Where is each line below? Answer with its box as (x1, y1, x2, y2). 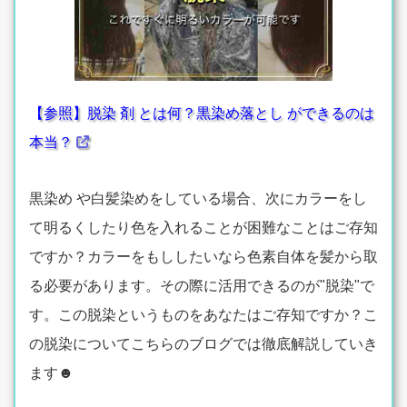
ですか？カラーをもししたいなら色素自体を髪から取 (29, 249, 378, 265)
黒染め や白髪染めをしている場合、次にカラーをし (29, 191, 367, 207)
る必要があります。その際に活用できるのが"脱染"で (29, 278, 374, 294)
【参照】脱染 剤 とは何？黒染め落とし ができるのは (29, 105, 374, 122)
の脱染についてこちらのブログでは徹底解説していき (29, 336, 378, 352)
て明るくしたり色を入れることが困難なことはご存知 (29, 220, 378, 236)
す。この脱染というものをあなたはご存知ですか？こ (29, 307, 378, 323)
